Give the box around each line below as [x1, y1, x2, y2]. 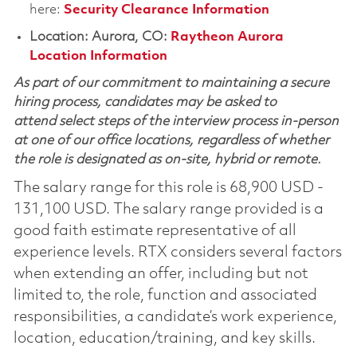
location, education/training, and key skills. [13, 330, 316, 347]
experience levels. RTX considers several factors [13, 244, 342, 261]
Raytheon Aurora [170, 29, 284, 44]
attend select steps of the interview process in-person [13, 114, 339, 128]
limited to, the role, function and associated [13, 287, 317, 304]
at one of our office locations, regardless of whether [13, 133, 329, 147]
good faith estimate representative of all [13, 222, 296, 239]
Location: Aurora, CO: [29, 29, 167, 44]
